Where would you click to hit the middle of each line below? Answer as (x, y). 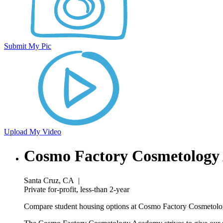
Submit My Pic (28, 46)
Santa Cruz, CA (49, 180)
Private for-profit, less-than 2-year (77, 189)
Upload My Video (33, 132)
